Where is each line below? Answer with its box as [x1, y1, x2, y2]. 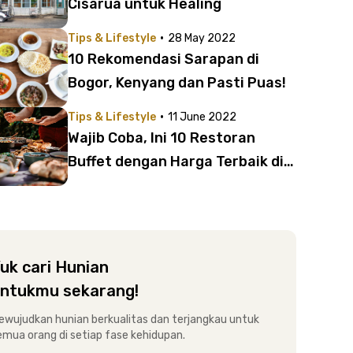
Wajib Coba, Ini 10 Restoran [68, 129, 255, 147]
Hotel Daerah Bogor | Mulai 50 [68, 176, 273, 194]
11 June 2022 [168, 110, 236, 124]
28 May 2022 [168, 32, 236, 45]
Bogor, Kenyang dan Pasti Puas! [68, 74, 286, 91]
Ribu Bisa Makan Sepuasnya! [68, 200, 264, 217]
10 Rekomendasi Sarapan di [68, 50, 259, 68]
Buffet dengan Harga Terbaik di [68, 153, 284, 170]
